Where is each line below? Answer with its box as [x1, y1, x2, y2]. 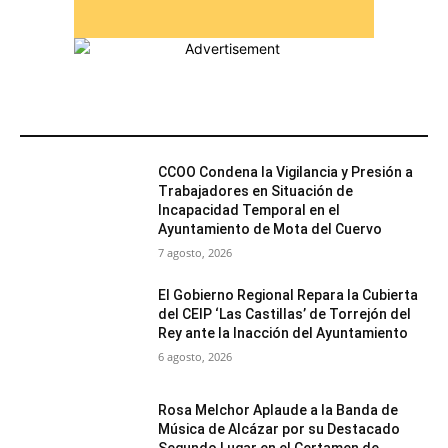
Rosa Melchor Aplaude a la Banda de [158, 402, 399, 419]
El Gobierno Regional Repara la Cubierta [158, 286, 419, 303]
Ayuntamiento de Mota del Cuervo [158, 220, 383, 237]
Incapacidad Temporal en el [158, 201, 341, 218]
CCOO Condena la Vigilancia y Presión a [158, 163, 414, 180]
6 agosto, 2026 [158, 348, 233, 364]
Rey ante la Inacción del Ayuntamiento [158, 324, 409, 341]
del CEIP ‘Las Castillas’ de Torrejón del [158, 305, 412, 322]
